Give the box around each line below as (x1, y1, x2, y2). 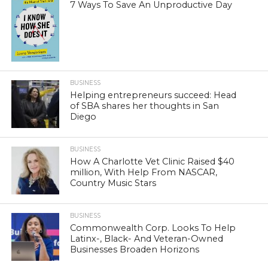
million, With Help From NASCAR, (70, 166, 218, 178)
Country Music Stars (70, 177, 157, 188)
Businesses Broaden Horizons (70, 243, 200, 255)
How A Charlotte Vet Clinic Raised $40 (70, 156, 235, 167)
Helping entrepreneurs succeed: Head (70, 89, 237, 100)
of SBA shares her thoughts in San (70, 100, 220, 111)
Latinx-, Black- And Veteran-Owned (70, 233, 224, 244)
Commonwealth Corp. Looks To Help (70, 222, 236, 233)
